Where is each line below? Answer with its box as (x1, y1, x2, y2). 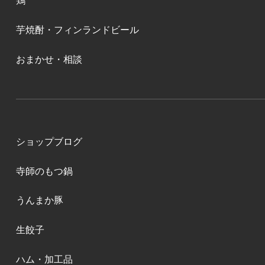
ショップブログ (15, 137, 82, 147)
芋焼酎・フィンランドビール (15, 25, 139, 35)
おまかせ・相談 (15, 54, 82, 64)
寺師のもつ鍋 (15, 166, 73, 176)
